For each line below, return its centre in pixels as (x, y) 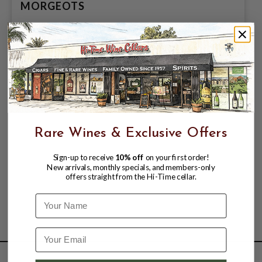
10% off (130, 157)
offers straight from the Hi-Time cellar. (131, 176)
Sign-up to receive (84, 157)
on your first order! (177, 157)
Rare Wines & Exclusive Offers (131, 134)
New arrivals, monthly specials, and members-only (131, 167)
